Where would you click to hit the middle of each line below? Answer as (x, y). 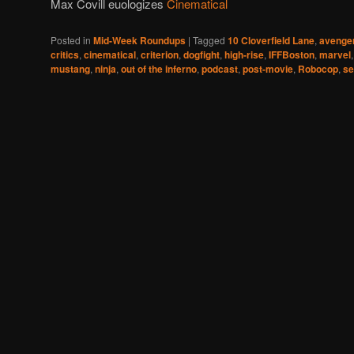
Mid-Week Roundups (139, 40)
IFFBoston (292, 54)
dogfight (201, 54)
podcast (220, 68)
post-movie (268, 68)
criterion (160, 54)
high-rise (244, 54)
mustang (70, 68)
